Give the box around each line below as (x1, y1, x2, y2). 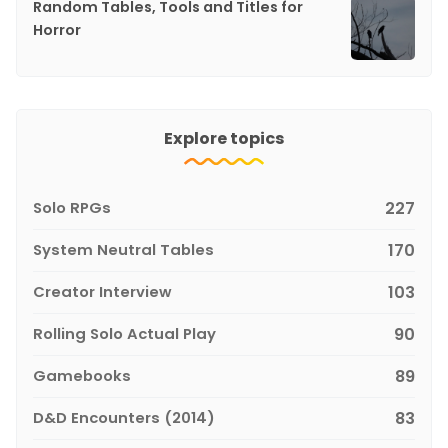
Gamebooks (33, 364, 131, 386)
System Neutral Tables (33, 238, 214, 260)
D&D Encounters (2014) (33, 406, 215, 428)
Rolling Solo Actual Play (33, 322, 216, 344)
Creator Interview (33, 280, 172, 302)
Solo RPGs (33, 196, 111, 218)
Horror (33, 19, 81, 40)
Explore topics (163, 126, 285, 150)
